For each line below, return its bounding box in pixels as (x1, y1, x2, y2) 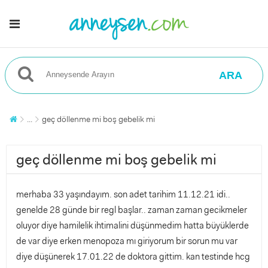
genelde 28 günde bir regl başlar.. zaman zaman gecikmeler (16, 204, 247, 216)
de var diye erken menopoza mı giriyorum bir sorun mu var (16, 235, 237, 247)
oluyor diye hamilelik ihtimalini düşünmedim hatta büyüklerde (16, 220, 249, 232)
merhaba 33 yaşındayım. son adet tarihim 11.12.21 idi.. (16, 188, 230, 200)
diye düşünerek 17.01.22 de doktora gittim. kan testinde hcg (16, 251, 250, 263)
